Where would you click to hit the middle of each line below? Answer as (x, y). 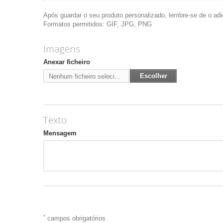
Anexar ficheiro (67, 62)
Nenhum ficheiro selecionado (118, 76)
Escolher (153, 76)
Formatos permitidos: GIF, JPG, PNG (98, 24)
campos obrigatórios (75, 218)
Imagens (62, 49)
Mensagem (60, 133)
